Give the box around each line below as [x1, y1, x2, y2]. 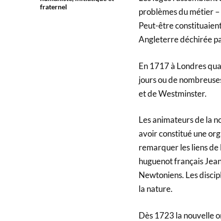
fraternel [39, 2, 67, 11]
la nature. [138, 184, 173, 194]
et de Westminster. [138, 88, 207, 99]
